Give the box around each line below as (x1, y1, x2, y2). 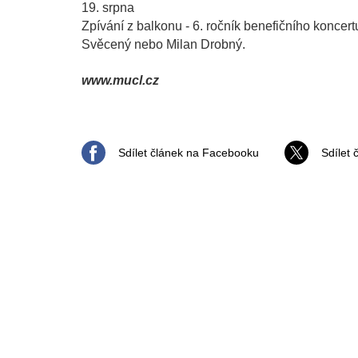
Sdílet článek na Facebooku (118, 146, 259, 160)
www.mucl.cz (82, 74, 159, 88)
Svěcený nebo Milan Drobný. (82, 38, 245, 52)
